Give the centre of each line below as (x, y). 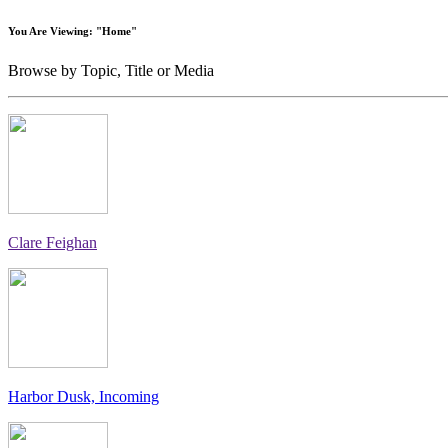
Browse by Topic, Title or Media (111, 70)
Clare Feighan (52, 242)
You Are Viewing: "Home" (72, 30)
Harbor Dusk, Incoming (83, 396)
